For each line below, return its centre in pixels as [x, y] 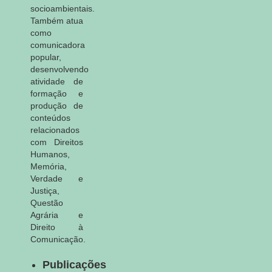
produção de [57, 105]
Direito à [57, 227]
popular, [46, 57]
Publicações [74, 264]
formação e [57, 93]
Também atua [57, 20]
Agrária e [57, 215]
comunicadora [58, 45]
